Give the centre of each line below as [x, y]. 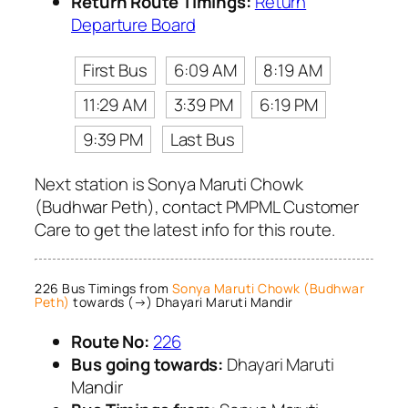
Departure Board [133, 25]
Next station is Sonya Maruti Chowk [169, 184]
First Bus [115, 70]
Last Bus [202, 139]
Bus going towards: [148, 364]
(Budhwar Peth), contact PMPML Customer [197, 207]
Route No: [111, 341]
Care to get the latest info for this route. [185, 230]
